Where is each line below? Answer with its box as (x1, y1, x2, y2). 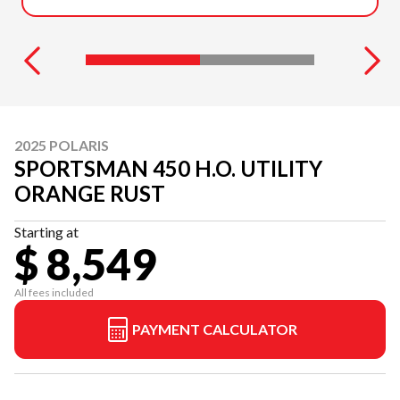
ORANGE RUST (14, 180, 165, 206)
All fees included (14, 286, 94, 299)
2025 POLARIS (14, 137, 109, 154)
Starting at (14, 223, 79, 240)
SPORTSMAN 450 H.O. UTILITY (14, 155, 322, 181)
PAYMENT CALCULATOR (131, 321, 297, 337)
